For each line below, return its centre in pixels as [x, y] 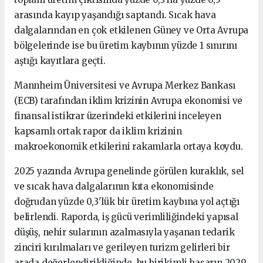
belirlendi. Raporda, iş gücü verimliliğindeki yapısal [126, 217]
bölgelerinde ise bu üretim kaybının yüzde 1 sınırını [126, 45]
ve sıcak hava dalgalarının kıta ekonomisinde [114, 186]
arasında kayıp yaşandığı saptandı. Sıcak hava [115, 15]
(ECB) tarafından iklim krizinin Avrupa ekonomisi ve [129, 100]
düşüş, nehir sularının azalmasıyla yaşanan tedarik [124, 232]
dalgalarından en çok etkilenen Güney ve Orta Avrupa [131, 30]
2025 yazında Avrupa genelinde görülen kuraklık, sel [129, 171]
